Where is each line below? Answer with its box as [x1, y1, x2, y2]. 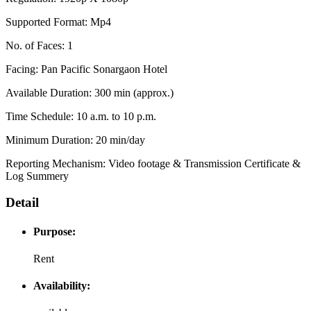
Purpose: [33, 225, 76, 237]
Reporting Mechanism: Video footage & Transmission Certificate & [6, 157, 301, 169]
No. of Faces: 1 [6, 39, 73, 51]
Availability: [33, 280, 90, 292]
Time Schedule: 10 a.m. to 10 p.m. [6, 110, 156, 122]
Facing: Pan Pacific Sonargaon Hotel [6, 62, 167, 75]
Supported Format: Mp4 [6, 15, 111, 28]
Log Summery [6, 169, 69, 182]
